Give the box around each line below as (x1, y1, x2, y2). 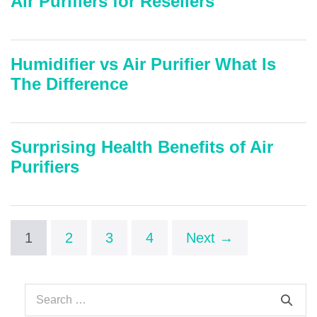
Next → (186, 229, 234, 246)
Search (24, 287, 69, 303)
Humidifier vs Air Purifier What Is (11, 54, 276, 74)
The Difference (11, 74, 128, 93)
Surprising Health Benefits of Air (11, 137, 273, 156)
